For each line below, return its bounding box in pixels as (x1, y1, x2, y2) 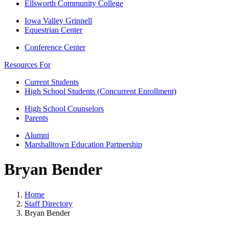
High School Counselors (25, 104, 104, 113)
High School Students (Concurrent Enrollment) (25, 87, 176, 96)
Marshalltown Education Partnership (25, 140, 142, 149)
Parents (25, 113, 48, 122)
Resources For (4, 60, 51, 69)
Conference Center (25, 43, 85, 52)
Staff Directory (25, 199, 73, 208)
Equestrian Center (25, 26, 82, 34)
